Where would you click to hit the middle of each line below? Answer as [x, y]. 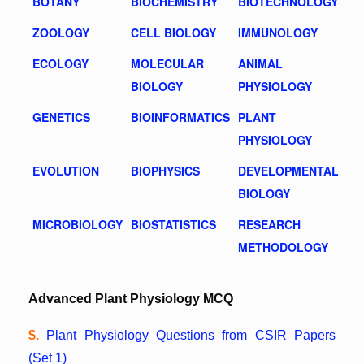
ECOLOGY [61, 63]
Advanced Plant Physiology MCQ [131, 299]
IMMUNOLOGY [278, 32]
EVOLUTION [66, 171]
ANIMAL [260, 63]
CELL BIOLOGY [173, 32]
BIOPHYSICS [165, 171]
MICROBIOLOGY [78, 224]
